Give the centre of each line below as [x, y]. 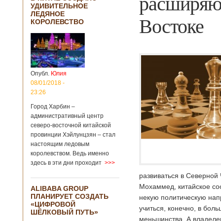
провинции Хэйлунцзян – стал [73, 135]
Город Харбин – [53, 107]
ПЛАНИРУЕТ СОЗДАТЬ [70, 196]
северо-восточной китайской [71, 125]
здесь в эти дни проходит [66, 163]
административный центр [67, 116]
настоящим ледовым [60, 144]
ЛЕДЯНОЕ [48, 14]
